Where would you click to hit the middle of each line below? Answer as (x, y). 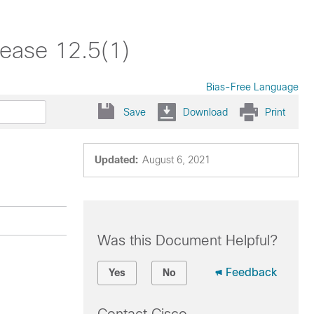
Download (205, 112)
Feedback (251, 272)
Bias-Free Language (252, 87)
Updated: (116, 160)
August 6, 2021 (176, 160)
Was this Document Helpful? (187, 240)
